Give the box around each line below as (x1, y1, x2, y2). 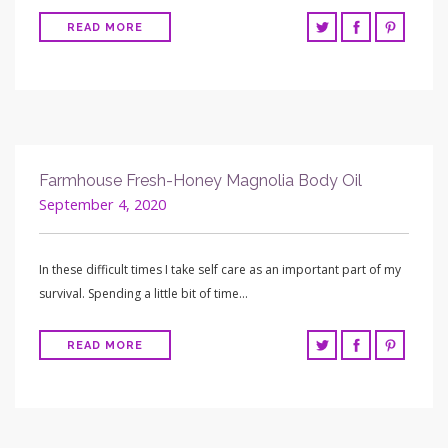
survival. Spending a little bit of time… (39, 285, 248, 303)
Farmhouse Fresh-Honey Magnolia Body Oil (39, 171, 362, 191)
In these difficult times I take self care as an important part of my (39, 261, 401, 279)
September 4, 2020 (39, 195, 166, 215)
